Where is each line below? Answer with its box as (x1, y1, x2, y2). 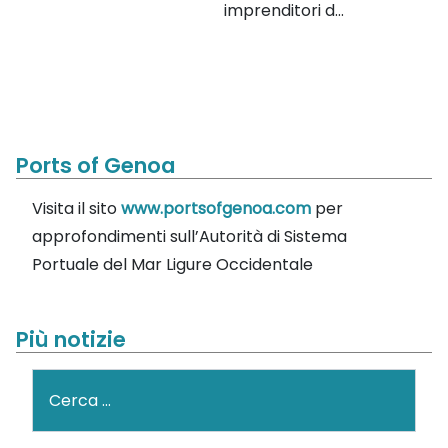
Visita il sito (32, 197, 121, 221)
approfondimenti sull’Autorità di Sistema (32, 225, 347, 249)
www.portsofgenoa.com (121, 197, 311, 221)
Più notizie (16, 325, 126, 355)
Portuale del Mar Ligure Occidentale (32, 253, 313, 277)
